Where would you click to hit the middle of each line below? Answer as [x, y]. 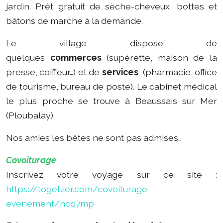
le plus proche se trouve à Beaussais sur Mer [111, 101]
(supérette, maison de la [159, 57]
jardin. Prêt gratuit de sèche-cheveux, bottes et [111, 6]
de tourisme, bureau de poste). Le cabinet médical [111, 86]
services [120, 72]
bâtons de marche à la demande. [74, 21]
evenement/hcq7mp [50, 203]
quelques [28, 57]
